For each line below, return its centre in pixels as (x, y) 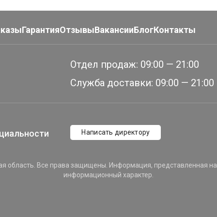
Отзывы (77, 30)
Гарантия (41, 30)
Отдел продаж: (104, 64)
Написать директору (116, 132)
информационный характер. (108, 175)
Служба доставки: (112, 83)
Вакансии (114, 30)
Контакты (175, 30)
